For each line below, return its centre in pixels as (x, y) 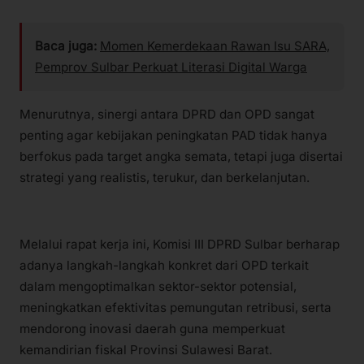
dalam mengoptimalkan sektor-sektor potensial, (158, 286)
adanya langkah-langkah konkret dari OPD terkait (164, 265)
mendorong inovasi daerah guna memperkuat (152, 328)
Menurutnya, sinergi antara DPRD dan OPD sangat (167, 114)
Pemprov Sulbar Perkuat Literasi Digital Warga (171, 67)
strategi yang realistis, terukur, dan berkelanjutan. (165, 177)
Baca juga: (66, 46)
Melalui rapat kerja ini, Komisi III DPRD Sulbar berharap (180, 244)
